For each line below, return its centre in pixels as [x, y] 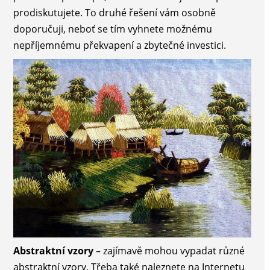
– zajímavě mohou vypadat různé [169, 251]
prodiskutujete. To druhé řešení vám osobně [114, 12]
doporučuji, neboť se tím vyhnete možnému [112, 29]
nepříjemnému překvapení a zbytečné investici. [119, 45]
